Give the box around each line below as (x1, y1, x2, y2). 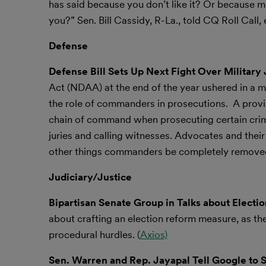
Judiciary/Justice (49, 170, 132, 183)
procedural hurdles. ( (49, 228, 140, 241)
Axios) (140, 228, 167, 241)
